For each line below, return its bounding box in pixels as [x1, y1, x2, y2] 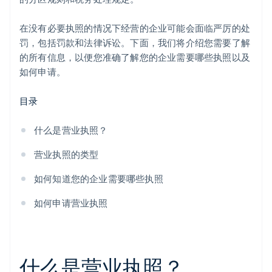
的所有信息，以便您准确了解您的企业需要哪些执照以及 [19, 51, 251, 64]
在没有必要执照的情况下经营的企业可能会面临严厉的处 [19, 22, 251, 35]
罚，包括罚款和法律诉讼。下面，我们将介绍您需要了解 [19, 36, 251, 49]
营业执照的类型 [34, 148, 99, 161]
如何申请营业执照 [34, 197, 108, 209]
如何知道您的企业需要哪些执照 [34, 172, 163, 185]
